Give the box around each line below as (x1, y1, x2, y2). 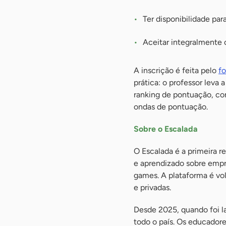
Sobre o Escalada (134, 124, 198, 134)
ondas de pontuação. (134, 102, 208, 111)
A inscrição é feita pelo (134, 66, 218, 75)
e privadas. (134, 183, 171, 192)
